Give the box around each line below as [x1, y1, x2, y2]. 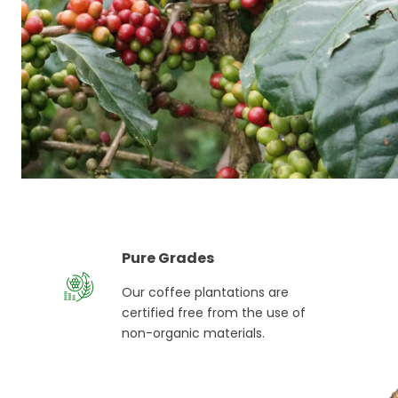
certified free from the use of [122, 304, 306, 322]
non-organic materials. [122, 324, 266, 343]
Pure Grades [122, 248, 215, 269]
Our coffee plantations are [122, 283, 290, 302]
